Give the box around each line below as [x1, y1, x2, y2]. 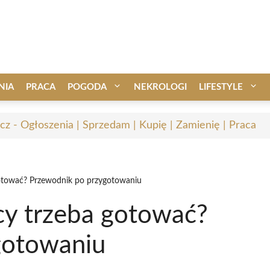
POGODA [67, 82, 107, 92]
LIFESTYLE [199, 82, 243, 92]
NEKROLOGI [134, 82, 187, 92]
